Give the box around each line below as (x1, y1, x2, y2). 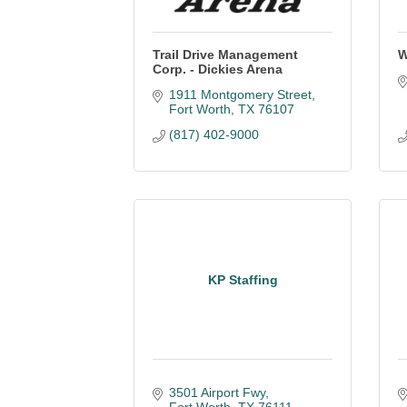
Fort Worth (168, 102, 231, 116)
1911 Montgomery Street (168, 87, 312, 102)
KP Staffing (207, 272, 278, 287)
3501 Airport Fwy (168, 385, 265, 400)
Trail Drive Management (153, 47, 298, 62)
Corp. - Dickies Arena (153, 62, 283, 76)
